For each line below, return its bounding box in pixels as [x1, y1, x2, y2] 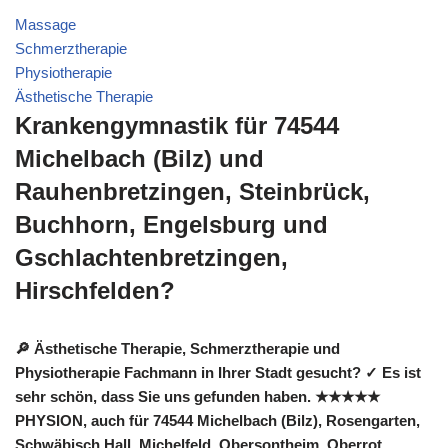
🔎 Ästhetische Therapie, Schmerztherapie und [15, 340, 340, 357]
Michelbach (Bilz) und [15, 145, 264, 172]
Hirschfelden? [15, 277, 175, 304]
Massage [15, 16, 76, 33]
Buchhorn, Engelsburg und [15, 211, 328, 238]
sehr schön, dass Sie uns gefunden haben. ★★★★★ [15, 388, 380, 405]
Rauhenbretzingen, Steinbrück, [15, 178, 370, 205]
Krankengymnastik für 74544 [15, 112, 339, 139]
